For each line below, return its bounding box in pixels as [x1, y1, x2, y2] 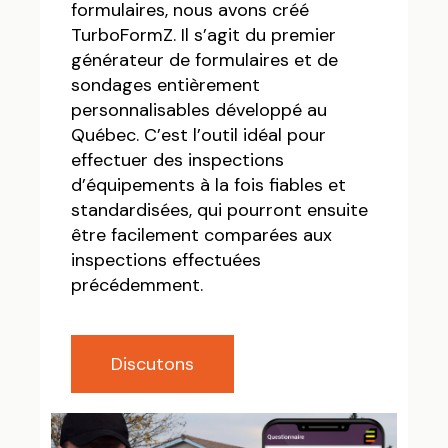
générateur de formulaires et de [71, 48, 339, 72]
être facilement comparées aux [71, 223, 333, 247]
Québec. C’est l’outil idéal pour [71, 123, 327, 147]
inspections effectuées [71, 248, 262, 272]
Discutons [111, 352, 195, 376]
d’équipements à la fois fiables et [71, 173, 347, 197]
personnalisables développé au [71, 98, 328, 122]
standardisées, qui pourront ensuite [71, 198, 369, 222]
